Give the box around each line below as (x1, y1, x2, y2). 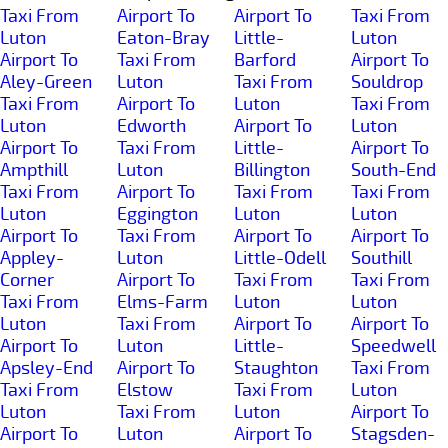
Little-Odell (234, 246, 326, 269)
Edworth (117, 114, 186, 137)
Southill (351, 246, 412, 269)
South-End (351, 158, 436, 181)
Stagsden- (351, 422, 435, 445)
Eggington (117, 202, 198, 225)
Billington (234, 158, 310, 181)
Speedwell (351, 334, 436, 357)
